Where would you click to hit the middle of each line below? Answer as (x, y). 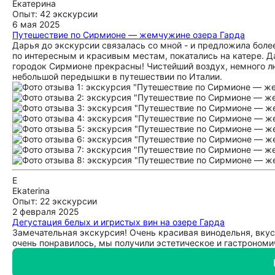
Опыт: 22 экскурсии (55, 201)
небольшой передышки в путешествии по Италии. (117, 76)
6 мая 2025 (36, 24)
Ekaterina (31, 191)
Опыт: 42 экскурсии (55, 14)
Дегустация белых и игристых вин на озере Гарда (118, 222)
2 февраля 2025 (46, 211)
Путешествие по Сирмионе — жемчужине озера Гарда (129, 35)
